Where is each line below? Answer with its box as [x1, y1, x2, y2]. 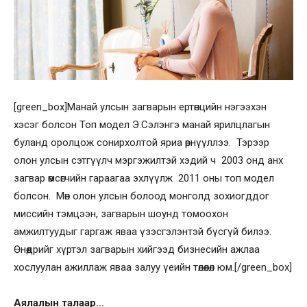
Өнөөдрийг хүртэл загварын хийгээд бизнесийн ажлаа [14, 243, 260, 256]
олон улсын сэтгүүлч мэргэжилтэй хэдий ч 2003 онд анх [14, 154, 283, 167]
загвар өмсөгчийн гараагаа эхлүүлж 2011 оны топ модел [14, 172, 274, 185]
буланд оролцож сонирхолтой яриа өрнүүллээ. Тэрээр [14, 136, 272, 149]
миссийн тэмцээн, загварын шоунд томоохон [14, 208, 228, 221]
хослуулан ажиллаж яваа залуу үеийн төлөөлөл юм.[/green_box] [14, 261, 292, 274]
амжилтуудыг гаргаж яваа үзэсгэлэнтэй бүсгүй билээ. [14, 225, 271, 238]
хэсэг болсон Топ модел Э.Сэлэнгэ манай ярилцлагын [14, 119, 270, 132]
